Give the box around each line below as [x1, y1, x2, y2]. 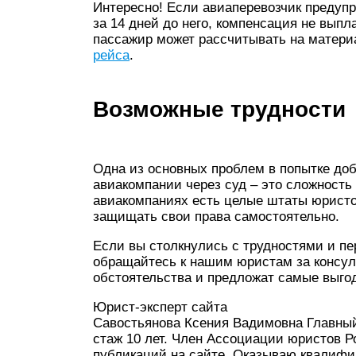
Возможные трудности [93, 96, 346, 122]
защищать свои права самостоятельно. [93, 208, 339, 224]
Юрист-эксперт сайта [93, 299, 227, 315]
